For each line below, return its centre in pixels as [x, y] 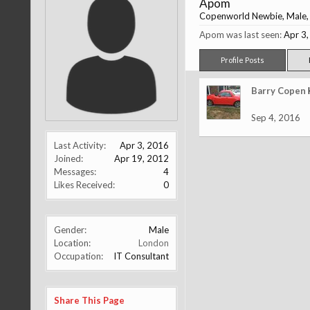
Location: [72, 243]
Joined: [68, 158]
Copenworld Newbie [240, 16]
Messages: [75, 172]
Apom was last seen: [240, 35]
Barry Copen [278, 91]
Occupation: [78, 256]
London [153, 243]
